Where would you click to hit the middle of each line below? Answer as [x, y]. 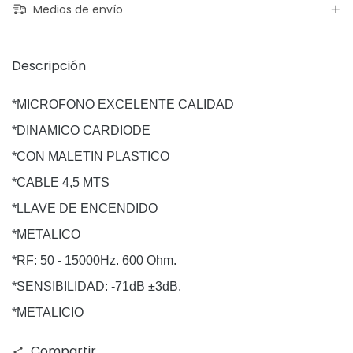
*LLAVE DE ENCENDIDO [85, 209]
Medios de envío [76, 10]
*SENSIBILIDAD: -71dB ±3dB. [97, 287]
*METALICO [46, 235]
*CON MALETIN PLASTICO [91, 157]
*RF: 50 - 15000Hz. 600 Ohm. [94, 261]
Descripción [49, 66]
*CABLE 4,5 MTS [61, 183]
